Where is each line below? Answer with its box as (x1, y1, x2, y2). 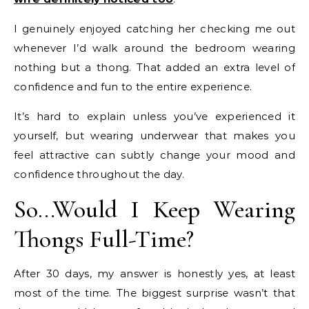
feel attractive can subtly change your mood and (14, 148, 295, 162)
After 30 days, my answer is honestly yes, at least (14, 267, 295, 281)
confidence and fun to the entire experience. (14, 80, 252, 94)
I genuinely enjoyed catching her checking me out (14, 22, 295, 36)
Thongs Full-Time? (14, 224, 194, 255)
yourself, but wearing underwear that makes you (14, 129, 295, 143)
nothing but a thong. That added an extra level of (14, 61, 295, 74)
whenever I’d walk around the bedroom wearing (14, 41, 295, 55)
